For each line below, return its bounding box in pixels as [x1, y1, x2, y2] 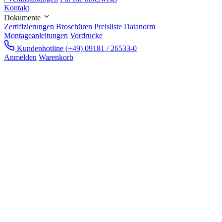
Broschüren [56, 22, 92, 31]
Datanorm [124, 22, 155, 31]
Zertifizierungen [4, 22, 54, 31]
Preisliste [94, 22, 122, 31]
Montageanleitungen [4, 31, 68, 40]
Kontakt [4, 3, 29, 12]
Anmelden [4, 53, 37, 61]
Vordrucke [70, 31, 103, 40]
